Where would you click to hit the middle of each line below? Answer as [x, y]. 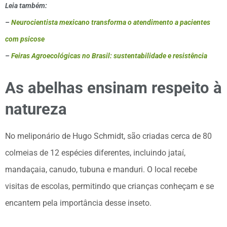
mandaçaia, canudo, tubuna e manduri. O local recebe [101, 170]
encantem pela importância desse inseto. [78, 203]
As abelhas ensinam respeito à [113, 88]
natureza [36, 109]
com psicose [25, 39]
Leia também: [26, 5]
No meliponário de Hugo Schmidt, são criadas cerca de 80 [108, 136]
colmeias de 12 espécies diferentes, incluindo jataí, [95, 153]
